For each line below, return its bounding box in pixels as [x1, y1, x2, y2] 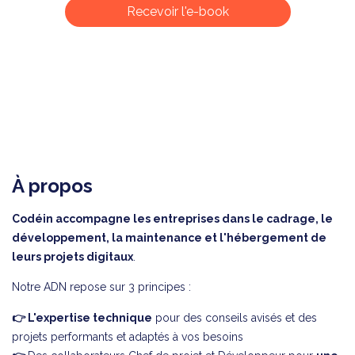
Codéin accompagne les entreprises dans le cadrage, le [12, 212, 333, 225]
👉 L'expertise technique [12, 311, 152, 324]
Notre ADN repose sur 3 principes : [12, 280, 191, 293]
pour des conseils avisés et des [152, 311, 317, 324]
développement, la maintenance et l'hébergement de [12, 231, 326, 244]
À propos [12, 174, 93, 197]
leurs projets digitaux [12, 250, 133, 263]
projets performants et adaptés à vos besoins [12, 330, 243, 343]
